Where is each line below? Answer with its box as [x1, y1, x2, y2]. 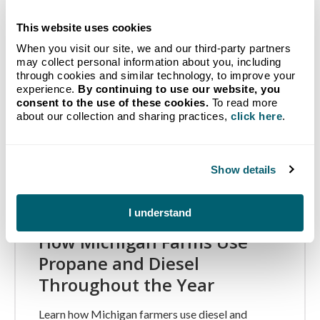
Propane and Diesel [39, 251, 199, 276]
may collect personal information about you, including [16, 56, 281, 68]
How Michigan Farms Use [39, 230, 248, 254]
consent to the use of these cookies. [16, 96, 209, 109]
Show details [211, 163, 276, 176]
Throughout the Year [39, 273, 214, 297]
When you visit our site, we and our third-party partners [16, 42, 291, 54]
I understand [129, 206, 191, 219]
